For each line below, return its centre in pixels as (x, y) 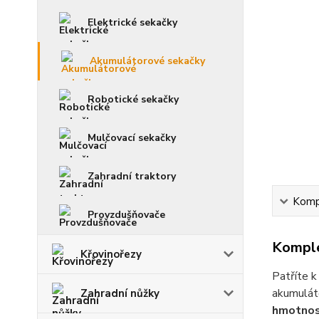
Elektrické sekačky (132, 22)
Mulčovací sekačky (132, 138)
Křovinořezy (111, 254)
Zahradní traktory (132, 176)
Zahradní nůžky (120, 293)
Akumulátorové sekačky (147, 61)
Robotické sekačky (133, 99)
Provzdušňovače (126, 215)
